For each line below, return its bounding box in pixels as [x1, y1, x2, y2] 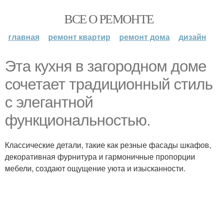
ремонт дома [119, 31, 170, 42]
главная [8, 31, 39, 42]
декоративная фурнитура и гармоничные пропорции [5, 151, 195, 162]
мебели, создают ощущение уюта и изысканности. [5, 163, 185, 174]
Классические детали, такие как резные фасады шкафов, [5, 139, 211, 150]
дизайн [178, 31, 206, 42]
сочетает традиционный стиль [5, 75, 213, 93]
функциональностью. [5, 111, 150, 129]
